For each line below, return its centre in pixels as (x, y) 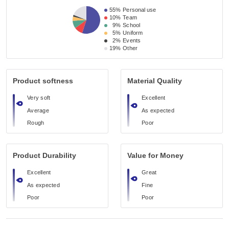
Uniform (133, 33)
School (131, 25)
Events (132, 40)
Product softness (43, 81)
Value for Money (155, 155)
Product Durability (44, 155)
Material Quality (155, 81)
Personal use (140, 10)
